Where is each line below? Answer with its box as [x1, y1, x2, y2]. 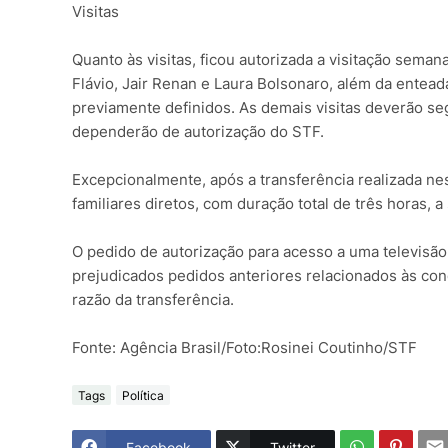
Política [122, 387, 164, 403]
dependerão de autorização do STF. [72, 122, 324, 142]
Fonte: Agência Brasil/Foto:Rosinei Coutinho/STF [72, 338, 417, 358]
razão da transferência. [72, 290, 234, 310]
